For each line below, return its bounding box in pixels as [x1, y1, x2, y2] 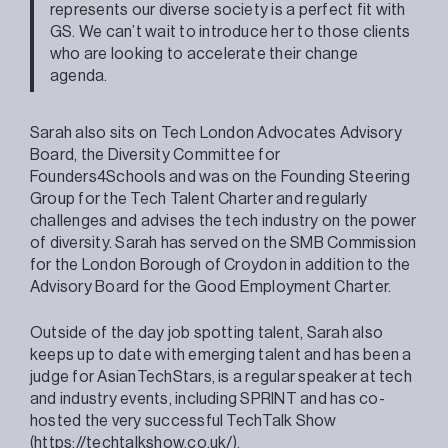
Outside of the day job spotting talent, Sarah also [30, 324, 383, 341]
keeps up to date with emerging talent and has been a [30, 346, 412, 363]
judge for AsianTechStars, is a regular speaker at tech [30, 368, 412, 385]
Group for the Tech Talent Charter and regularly [30, 190, 368, 207]
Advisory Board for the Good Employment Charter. [30, 278, 392, 295]
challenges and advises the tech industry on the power [30, 212, 417, 229]
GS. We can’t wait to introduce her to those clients [50, 23, 411, 40]
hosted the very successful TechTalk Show [30, 412, 337, 429]
